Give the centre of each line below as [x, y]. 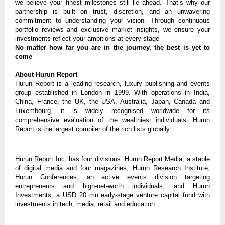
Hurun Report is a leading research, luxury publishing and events [113, 84]
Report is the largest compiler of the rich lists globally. [93, 129]
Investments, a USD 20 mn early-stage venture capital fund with [113, 195]
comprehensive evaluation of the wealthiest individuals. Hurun [113, 120]
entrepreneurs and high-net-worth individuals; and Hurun [113, 186]
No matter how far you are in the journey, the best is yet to [113, 48]
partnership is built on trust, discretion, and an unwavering [113, 12]
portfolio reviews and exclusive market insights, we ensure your [113, 30]
